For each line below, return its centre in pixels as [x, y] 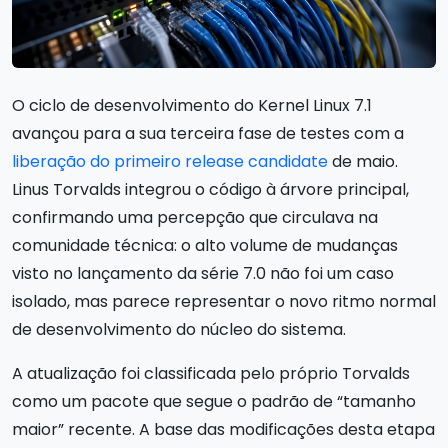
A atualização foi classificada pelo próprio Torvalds [211, 373]
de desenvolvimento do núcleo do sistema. [179, 329]
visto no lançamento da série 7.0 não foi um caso [203, 273]
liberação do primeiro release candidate [170, 161]
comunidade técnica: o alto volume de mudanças [205, 245]
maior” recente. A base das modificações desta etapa [223, 429]
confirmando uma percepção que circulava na [195, 217]
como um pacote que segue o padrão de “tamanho [214, 401]
